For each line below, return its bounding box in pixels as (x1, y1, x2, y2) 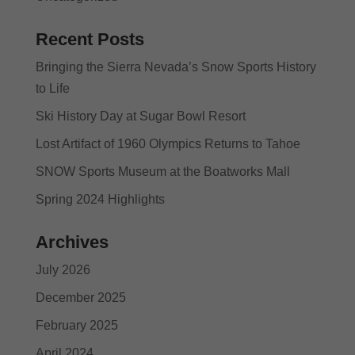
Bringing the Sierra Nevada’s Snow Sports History (35, 59, 316, 74)
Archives (35, 231, 109, 252)
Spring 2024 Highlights (35, 192, 165, 206)
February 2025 (35, 318, 118, 332)
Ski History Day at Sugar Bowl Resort (35, 109, 246, 123)
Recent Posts (35, 29, 144, 49)
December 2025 (35, 290, 126, 304)
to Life (35, 81, 70, 95)
